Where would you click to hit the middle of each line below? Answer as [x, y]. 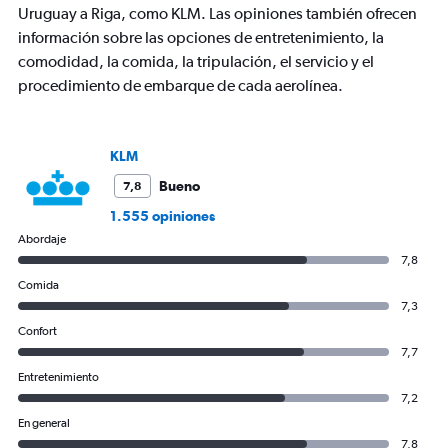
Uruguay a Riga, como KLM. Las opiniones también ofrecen [217, 14]
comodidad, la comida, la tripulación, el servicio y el [196, 62]
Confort [37, 331]
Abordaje [42, 239]
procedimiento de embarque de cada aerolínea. [180, 86]
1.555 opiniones [162, 216]
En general [44, 423]
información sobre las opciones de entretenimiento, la [201, 38]
